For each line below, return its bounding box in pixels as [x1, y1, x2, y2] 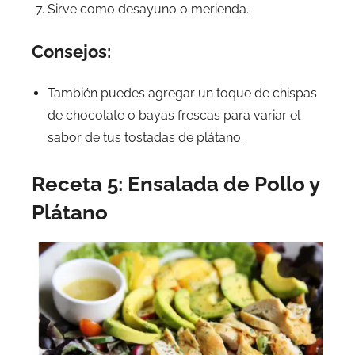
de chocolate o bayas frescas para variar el [48, 108, 300, 124]
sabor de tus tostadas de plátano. [48, 130, 243, 146]
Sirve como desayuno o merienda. [48, 2, 249, 17]
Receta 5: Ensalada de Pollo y [32, 172, 319, 197]
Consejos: [32, 41, 111, 63]
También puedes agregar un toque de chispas [48, 86, 317, 101]
